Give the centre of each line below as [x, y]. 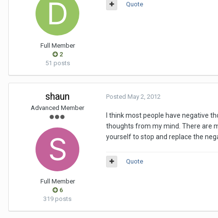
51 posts [57, 63]
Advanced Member [57, 108]
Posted [117, 97]
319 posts [57, 199]
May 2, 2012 [144, 97]
